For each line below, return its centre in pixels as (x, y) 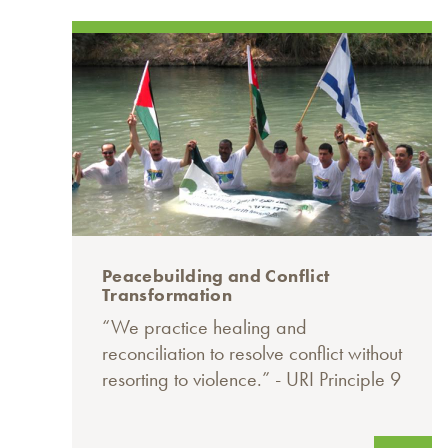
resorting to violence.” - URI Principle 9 (251, 379)
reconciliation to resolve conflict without (252, 353)
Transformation (167, 295)
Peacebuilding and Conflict (216, 276)
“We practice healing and (204, 327)
